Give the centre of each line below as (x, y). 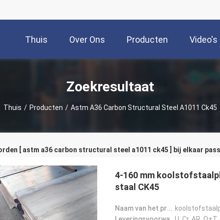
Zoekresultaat (110, 86)
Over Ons (87, 40)
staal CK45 (137, 187)
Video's (204, 40)
